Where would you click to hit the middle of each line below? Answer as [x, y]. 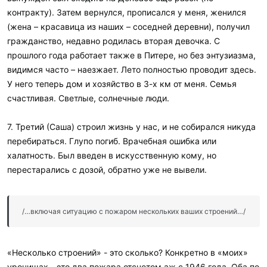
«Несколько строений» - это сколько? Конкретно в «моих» [128, 252]
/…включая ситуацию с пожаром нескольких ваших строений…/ [134, 211]
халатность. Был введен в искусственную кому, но [112, 155]
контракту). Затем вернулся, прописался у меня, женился [127, 12]
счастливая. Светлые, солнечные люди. [88, 98]
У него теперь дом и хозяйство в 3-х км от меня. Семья [122, 83]
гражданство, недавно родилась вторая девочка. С [114, 41]
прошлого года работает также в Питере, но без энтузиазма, [131, 55]
